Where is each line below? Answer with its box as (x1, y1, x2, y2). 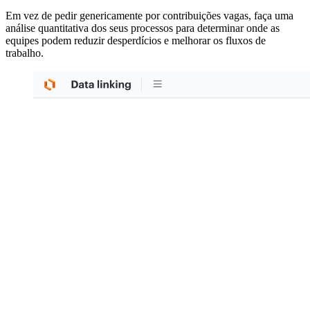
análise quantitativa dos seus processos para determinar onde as (6, 21, 280, 34)
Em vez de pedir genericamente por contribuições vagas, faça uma (6, 9, 293, 21)
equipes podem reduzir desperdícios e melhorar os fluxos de (6, 34, 266, 46)
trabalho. (6, 46, 44, 59)
